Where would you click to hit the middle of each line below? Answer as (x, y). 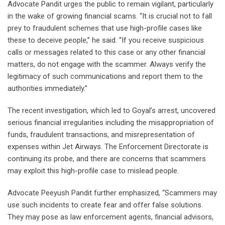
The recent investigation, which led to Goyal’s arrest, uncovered (111, 111)
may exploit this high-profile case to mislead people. (93, 171)
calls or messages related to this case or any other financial (106, 52)
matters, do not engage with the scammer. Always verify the (107, 65)
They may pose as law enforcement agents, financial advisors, (110, 217)
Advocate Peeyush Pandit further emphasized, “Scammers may (112, 193)
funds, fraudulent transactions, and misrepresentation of (101, 135)
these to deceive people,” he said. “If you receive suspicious (106, 40)
